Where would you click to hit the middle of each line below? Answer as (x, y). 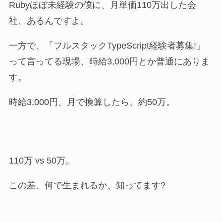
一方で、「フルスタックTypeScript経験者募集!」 (107, 46)
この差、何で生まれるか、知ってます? (87, 186)
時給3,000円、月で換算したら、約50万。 (92, 102)
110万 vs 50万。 (41, 161)
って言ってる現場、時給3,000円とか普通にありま (109, 62)
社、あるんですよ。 (49, 21)
